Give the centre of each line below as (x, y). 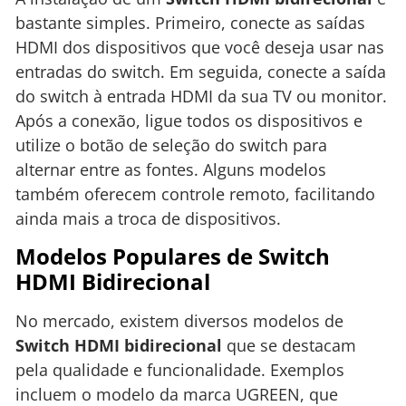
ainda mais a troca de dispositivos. (148, 218)
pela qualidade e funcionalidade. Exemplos (180, 369)
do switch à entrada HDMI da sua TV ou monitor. (201, 96)
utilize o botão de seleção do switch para (171, 145)
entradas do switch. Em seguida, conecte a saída (201, 71)
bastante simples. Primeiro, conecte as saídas (190, 22)
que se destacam (289, 345)
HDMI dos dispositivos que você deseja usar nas (200, 47)
